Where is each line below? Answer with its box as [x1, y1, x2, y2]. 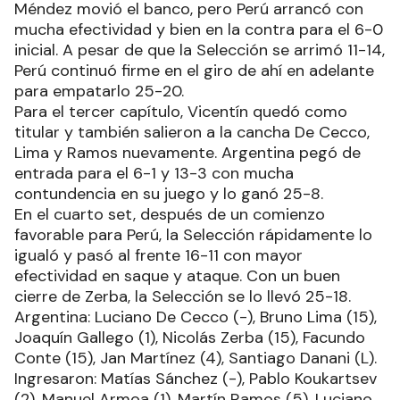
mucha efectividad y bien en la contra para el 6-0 [14, 19, 383, 41]
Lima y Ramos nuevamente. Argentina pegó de [14, 142, 361, 164]
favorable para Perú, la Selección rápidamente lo [14, 224, 372, 246]
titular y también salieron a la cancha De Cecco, [14, 121, 370, 144]
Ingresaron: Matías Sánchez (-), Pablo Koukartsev [14, 368, 377, 390]
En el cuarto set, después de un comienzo [14, 204, 325, 226]
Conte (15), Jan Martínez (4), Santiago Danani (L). [14, 347, 377, 370]
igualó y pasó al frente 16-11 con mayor [14, 245, 303, 267]
